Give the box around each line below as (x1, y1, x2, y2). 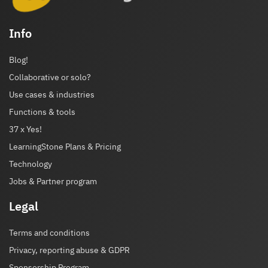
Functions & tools (9, 106, 75, 118)
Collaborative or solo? (9, 72, 91, 83)
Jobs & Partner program (9, 176, 97, 187)
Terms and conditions (9, 227, 90, 239)
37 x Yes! (9, 124, 42, 135)
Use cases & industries (9, 89, 95, 100)
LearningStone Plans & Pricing (9, 141, 121, 153)
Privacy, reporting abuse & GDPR (9, 245, 130, 256)
